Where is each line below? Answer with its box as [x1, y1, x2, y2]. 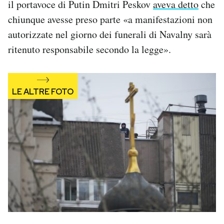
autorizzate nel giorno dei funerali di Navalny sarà [8, 27, 211, 41]
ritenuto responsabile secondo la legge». [8, 42, 171, 56]
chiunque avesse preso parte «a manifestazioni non [8, 12, 212, 26]
